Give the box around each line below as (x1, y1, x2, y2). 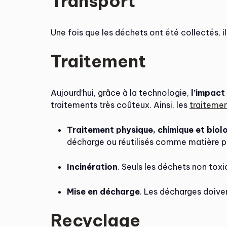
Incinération (67, 162, 118, 172)
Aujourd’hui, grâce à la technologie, (51, 88, 191, 98)
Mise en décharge (67, 186, 140, 197)
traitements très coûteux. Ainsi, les (51, 100, 190, 110)
